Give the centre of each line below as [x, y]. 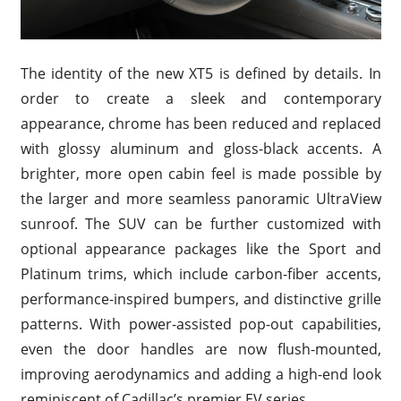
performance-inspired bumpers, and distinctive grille [200, 299]
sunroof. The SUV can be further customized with [200, 224]
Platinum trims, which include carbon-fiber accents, [200, 274]
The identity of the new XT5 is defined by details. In [200, 74]
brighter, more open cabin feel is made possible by [200, 174]
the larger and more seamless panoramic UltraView [200, 199]
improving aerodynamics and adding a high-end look [200, 375]
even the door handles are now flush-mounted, [200, 350]
